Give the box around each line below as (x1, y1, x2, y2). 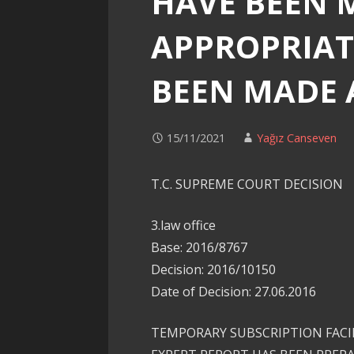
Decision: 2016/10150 (151, 261, 277, 279)
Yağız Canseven (257, 130, 337, 146)
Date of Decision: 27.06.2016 (151, 283, 317, 301)
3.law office (151, 217, 217, 235)
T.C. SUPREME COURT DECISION (151, 175, 344, 194)
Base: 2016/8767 (151, 239, 248, 257)
